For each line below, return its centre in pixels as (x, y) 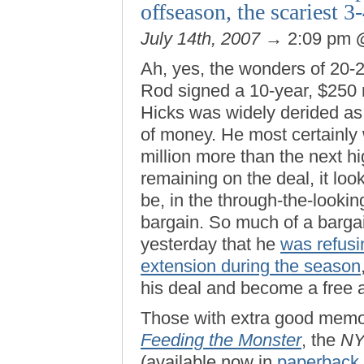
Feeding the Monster (221, 340)
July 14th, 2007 (200, 39)
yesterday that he (210, 244)
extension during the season (251, 266)
